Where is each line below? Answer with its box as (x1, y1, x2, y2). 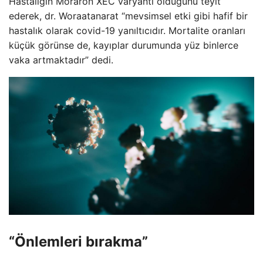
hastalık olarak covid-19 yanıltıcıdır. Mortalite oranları (9, 24, 245, 36)
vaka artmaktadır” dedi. (9, 53, 113, 66)
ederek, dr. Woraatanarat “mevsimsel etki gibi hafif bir (9, 9, 248, 22)
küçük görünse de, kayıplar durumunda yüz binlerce (9, 39, 238, 51)
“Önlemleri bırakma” (9, 232, 148, 250)
